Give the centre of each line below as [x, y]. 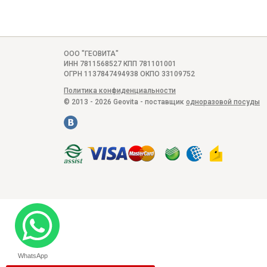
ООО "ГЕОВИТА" [91, 53]
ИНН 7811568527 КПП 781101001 [120, 63]
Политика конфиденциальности [120, 91]
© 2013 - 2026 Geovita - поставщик [125, 102]
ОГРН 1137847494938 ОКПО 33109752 [129, 74]
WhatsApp [32, 256]
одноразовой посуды [223, 102]
